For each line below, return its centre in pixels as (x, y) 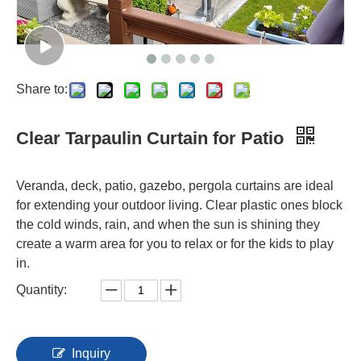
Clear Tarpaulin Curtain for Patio (152, 138)
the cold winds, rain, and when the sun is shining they (168, 224)
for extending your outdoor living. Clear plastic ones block (179, 205)
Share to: (42, 89)
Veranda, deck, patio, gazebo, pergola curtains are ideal (175, 185)
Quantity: (41, 289)
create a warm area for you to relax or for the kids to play (175, 243)
